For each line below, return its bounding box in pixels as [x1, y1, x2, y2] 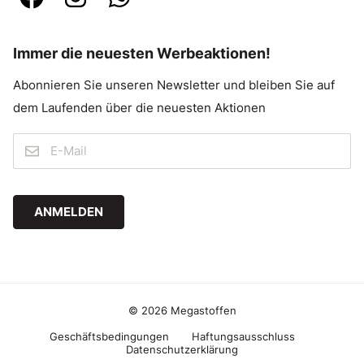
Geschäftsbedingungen [50, 330, 169, 344]
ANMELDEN [33, 205, 103, 219]
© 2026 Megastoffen [128, 304, 236, 318]
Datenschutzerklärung [126, 343, 238, 357]
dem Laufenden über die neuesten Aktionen [13, 101, 266, 115]
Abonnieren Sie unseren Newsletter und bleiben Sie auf [13, 78, 335, 93]
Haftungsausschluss [192, 330, 295, 344]
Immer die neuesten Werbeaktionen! [13, 45, 271, 62]
